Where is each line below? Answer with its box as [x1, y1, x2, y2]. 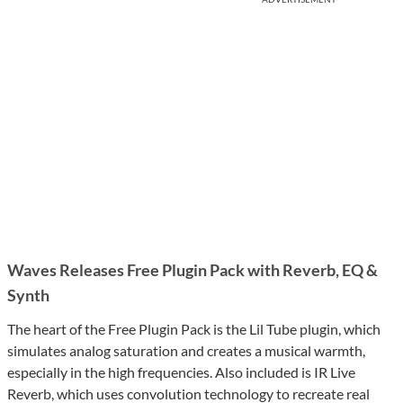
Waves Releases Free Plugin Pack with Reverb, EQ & [7, 260, 378, 281]
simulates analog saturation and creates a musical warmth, [7, 342, 365, 360]
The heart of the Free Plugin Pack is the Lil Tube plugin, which [7, 320, 381, 338]
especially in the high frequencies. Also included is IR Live [7, 363, 355, 381]
